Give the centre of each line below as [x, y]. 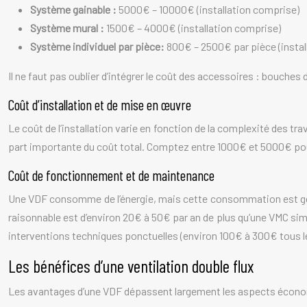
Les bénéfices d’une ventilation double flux [131, 266]
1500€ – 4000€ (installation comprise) [194, 28]
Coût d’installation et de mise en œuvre [100, 105]
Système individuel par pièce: [98, 46]
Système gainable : [74, 9]
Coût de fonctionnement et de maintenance [111, 175]
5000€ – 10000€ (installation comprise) [209, 9]
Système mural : [68, 28]
